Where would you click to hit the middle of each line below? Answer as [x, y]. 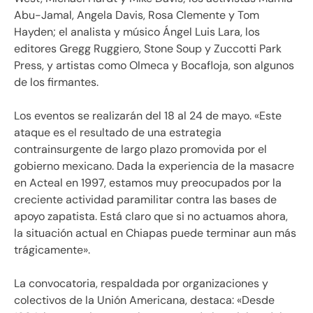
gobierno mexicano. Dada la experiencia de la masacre [154, 166]
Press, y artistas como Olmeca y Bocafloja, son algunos [154, 66]
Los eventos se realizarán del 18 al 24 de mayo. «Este [148, 116]
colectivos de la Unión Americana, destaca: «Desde [144, 300]
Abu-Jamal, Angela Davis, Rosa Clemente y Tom [137, 15]
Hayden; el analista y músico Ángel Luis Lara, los [137, 32]
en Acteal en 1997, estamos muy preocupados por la [148, 183]
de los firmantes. [56, 82]
